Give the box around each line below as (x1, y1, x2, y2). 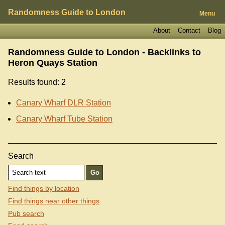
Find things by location (8, 184, 79, 193)
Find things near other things (8, 197, 99, 205)
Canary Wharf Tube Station (16, 114, 113, 123)
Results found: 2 (8, 77, 66, 86)
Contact (177, 26, 200, 34)
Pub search (8, 209, 44, 217)
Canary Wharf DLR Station (16, 98, 111, 107)
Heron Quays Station (8, 57, 97, 68)
